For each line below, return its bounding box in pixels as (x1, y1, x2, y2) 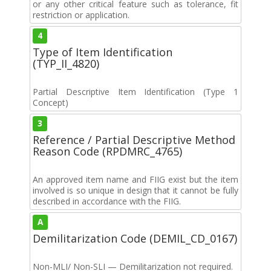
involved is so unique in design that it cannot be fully (33, 184, 238, 196)
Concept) (33, 96, 68, 108)
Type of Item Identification (33, 44, 172, 59)
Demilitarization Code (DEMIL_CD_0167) (33, 230, 237, 246)
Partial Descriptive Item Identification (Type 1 (33, 85, 238, 97)
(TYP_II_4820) (33, 56, 99, 71)
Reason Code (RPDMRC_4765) (33, 143, 182, 158)
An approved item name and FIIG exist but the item (33, 173, 238, 185)
